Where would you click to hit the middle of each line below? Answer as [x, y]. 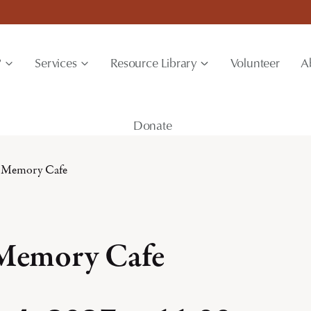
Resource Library [154, 62]
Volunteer [255, 62]
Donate [152, 125]
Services [56, 62]
